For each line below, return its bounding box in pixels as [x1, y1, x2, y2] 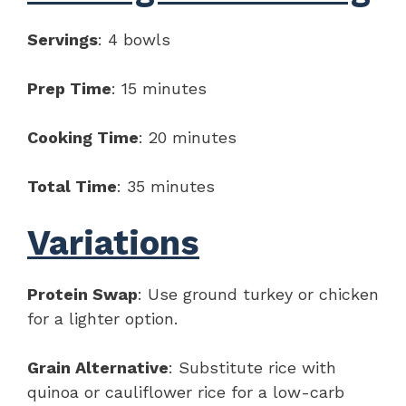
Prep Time [27, 78, 111, 98]
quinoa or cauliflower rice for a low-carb [27, 382, 344, 401]
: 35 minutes [117, 176, 215, 196]
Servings [27, 29, 98, 49]
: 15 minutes [111, 78, 207, 98]
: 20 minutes [139, 127, 237, 147]
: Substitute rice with [169, 357, 336, 377]
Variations [27, 222, 199, 263]
